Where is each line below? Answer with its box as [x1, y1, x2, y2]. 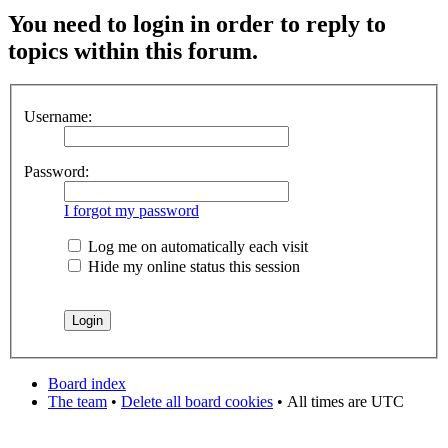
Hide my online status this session [84, 258, 300, 275]
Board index [48, 375, 126, 392]
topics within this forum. [8, 37, 258, 64]
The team [48, 393, 107, 410]
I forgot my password [64, 202, 199, 219]
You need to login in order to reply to [8, 10, 386, 37]
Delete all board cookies [121, 393, 273, 410]
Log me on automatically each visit [84, 238, 308, 255]
